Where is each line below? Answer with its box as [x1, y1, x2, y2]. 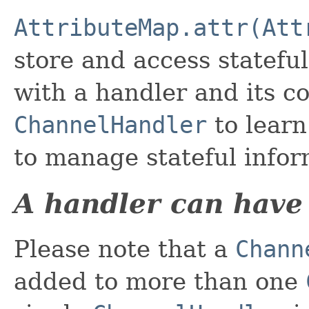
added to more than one [14, 267, 306, 295]
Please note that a [14, 235, 235, 263]
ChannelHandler [14, 110, 207, 139]
